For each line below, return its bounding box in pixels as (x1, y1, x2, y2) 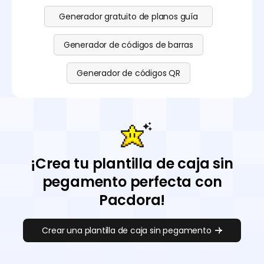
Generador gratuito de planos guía (59, 11, 198, 23)
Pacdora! (98, 190, 166, 210)
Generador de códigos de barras (63, 39, 194, 51)
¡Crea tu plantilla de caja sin (31, 154, 233, 174)
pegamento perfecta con (42, 172, 222, 192)
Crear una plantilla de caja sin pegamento (42, 225, 212, 237)
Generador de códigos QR (77, 67, 180, 80)
